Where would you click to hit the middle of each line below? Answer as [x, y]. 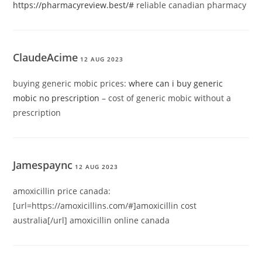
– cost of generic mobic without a [166, 98]
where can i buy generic [176, 84]
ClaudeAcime [46, 58]
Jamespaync [43, 165]
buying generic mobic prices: [71, 84]
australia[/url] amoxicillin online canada [92, 220]
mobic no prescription [56, 98]
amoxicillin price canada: [62, 191]
